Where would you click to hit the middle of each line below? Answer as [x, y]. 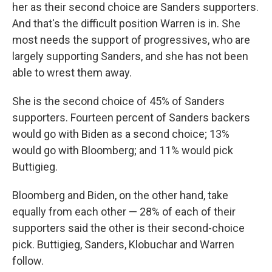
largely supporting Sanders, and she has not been [130, 56]
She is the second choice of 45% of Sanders [118, 101]
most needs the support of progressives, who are [131, 40]
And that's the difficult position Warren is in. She [126, 23]
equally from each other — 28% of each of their [124, 212]
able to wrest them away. [72, 73]
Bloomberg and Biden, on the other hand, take [120, 195]
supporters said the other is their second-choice [128, 228]
